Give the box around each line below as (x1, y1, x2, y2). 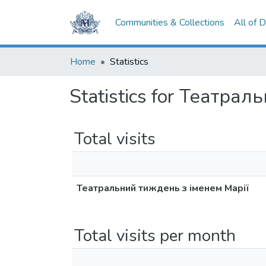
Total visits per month (74, 224, 236, 247)
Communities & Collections (115, 16, 225, 29)
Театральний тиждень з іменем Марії (77, 182, 249, 195)
